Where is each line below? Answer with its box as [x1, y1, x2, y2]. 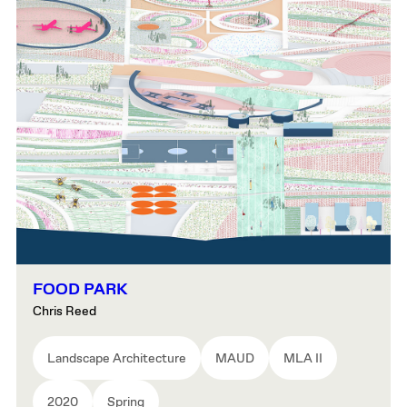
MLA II [283, 351, 323, 368]
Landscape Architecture [47, 351, 186, 368]
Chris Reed [33, 303, 96, 321]
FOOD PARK [33, 279, 127, 302]
